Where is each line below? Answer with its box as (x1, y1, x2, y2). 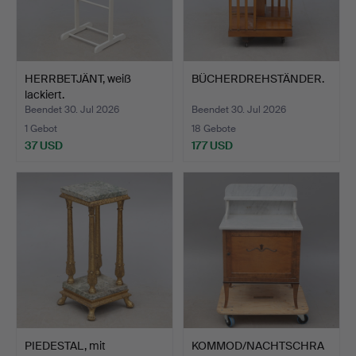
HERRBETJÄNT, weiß (25, 71, 131, 86)
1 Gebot (25, 122, 57, 135)
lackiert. (25, 87, 64, 102)
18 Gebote (192, 122, 236, 135)
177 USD (192, 137, 233, 153)
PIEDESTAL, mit (25, 338, 106, 353)
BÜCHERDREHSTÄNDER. (192, 71, 324, 86)
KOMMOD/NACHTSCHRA (192, 338, 324, 353)
